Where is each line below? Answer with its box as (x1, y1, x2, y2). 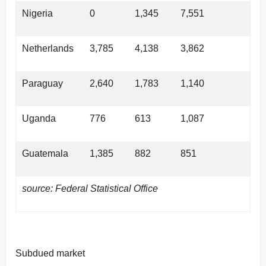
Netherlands (22, 43, 74, 53)
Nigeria (22, 8, 53, 18)
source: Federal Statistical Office (22, 183, 158, 194)
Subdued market (15, 248, 85, 258)
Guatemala (22, 148, 68, 159)
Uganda (22, 113, 56, 123)
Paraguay (22, 78, 63, 88)
